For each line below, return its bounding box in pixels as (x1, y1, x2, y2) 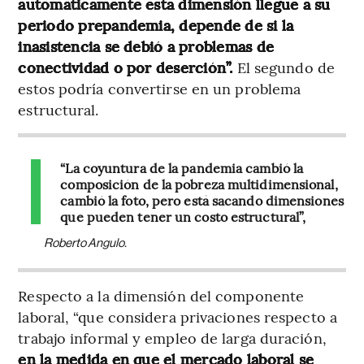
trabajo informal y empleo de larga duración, (18, 327, 327, 349)
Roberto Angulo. (44, 236, 128, 250)
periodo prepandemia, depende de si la (18, 15, 294, 36)
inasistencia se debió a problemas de (18, 36, 275, 57)
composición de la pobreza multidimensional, (60, 175, 338, 193)
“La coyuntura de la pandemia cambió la (60, 158, 304, 177)
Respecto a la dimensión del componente (18, 285, 305, 306)
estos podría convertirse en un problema (18, 78, 301, 99)
